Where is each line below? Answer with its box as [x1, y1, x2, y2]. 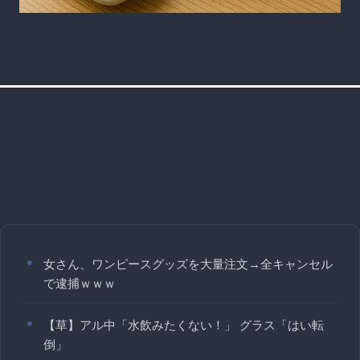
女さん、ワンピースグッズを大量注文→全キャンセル [43, 256, 333, 271]
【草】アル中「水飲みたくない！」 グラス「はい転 [43, 317, 324, 332]
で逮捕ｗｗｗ [43, 276, 116, 290]
